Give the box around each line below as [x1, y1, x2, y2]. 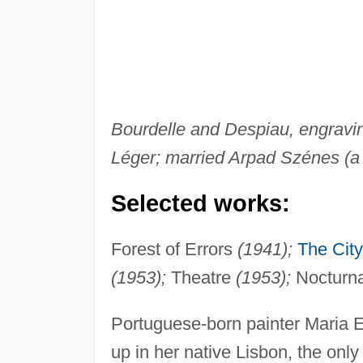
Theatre [165, 267, 236, 288]
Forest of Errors [110, 238, 237, 259]
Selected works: [110, 190, 290, 216]
